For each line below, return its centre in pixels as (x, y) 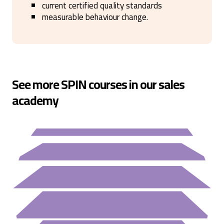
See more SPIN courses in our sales (98, 84)
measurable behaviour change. (95, 17)
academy (35, 100)
